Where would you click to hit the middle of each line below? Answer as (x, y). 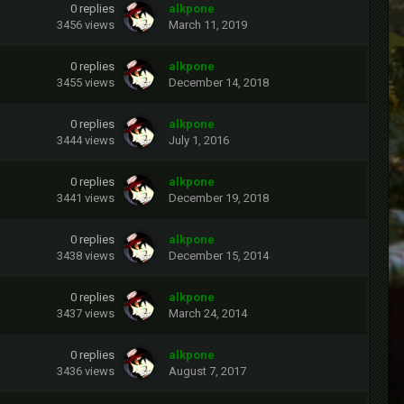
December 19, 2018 (219, 198)
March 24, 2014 (208, 314)
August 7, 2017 (207, 372)
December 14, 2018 (219, 83)
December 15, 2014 (219, 256)
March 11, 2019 (208, 25)
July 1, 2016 (199, 141)
